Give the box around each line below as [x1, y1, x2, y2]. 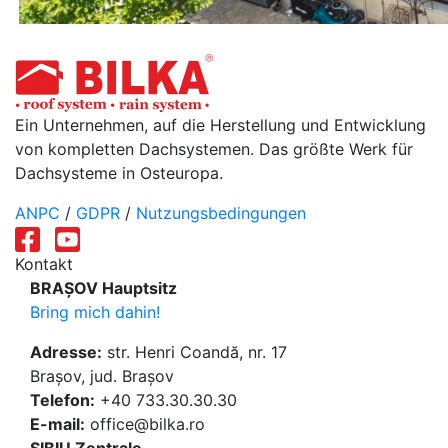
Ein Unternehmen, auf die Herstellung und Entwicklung [15, 115, 426, 135]
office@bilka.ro [85, 414, 205, 435]
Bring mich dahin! [30, 302, 160, 323]
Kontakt [15, 254, 73, 275]
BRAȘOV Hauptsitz [30, 278, 177, 299]
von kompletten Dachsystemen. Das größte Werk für [15, 139, 413, 159]
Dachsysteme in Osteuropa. [15, 163, 223, 183]
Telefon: [30, 390, 95, 411]
